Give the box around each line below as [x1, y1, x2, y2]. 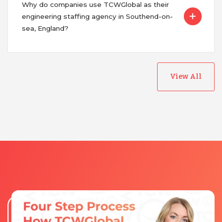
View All [170, 72, 202, 81]
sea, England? [21, 24, 68, 32]
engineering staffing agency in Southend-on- [21, 12, 173, 20]
